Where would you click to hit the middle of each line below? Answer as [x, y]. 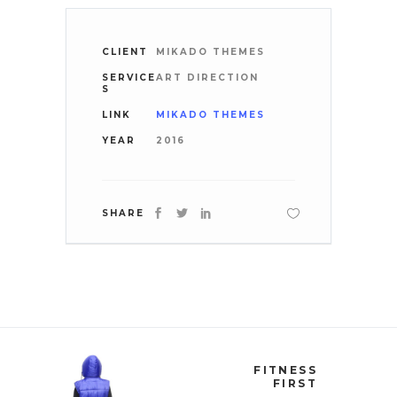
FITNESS [285, 370]
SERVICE [129, 78]
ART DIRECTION [208, 78]
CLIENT [125, 52]
